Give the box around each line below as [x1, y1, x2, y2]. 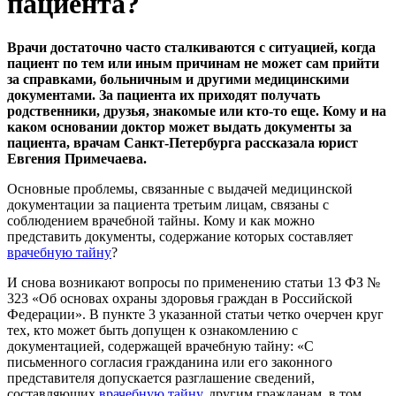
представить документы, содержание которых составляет [7, 228, 353, 244]
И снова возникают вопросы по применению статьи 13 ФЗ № [7, 274, 380, 290]
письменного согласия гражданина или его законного [7, 354, 332, 369]
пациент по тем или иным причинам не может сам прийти [7, 55, 379, 71]
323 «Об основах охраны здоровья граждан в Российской [7, 290, 353, 306]
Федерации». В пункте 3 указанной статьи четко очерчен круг [7, 306, 384, 322]
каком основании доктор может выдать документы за [7, 118, 352, 134]
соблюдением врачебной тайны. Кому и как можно [7, 212, 315, 228]
